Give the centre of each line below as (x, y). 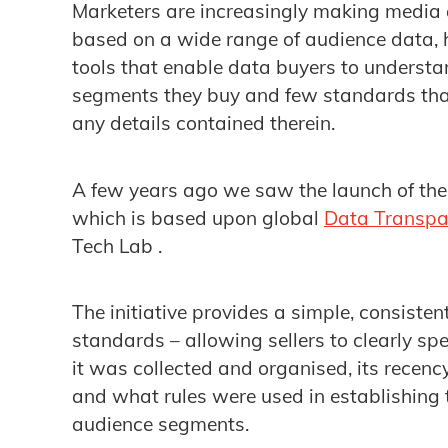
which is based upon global (198, 217)
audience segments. (160, 424)
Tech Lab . (117, 245)
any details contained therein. (203, 123)
